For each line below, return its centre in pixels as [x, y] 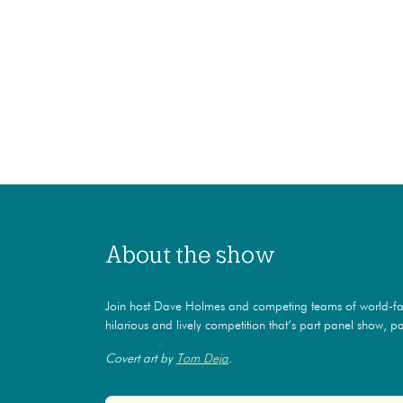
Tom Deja [202, 358]
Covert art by [141, 358]
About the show [190, 254]
